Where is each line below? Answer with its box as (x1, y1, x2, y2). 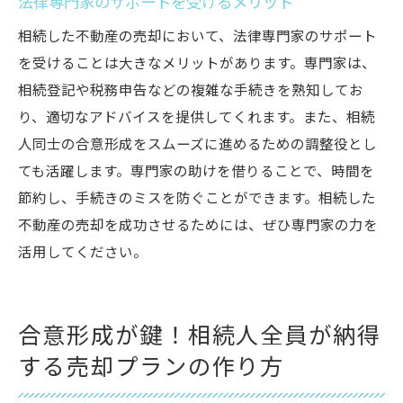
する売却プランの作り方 (18, 354, 285, 381)
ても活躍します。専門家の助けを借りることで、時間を (18, 164, 374, 181)
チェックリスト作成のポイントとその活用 (82, 79, 355, 96)
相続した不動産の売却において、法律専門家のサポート (18, 29, 377, 46)
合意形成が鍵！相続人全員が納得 (18, 323, 382, 350)
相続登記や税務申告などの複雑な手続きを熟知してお (18, 83, 363, 100)
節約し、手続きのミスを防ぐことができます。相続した (18, 191, 376, 208)
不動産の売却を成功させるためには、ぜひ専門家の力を (18, 218, 378, 235)
